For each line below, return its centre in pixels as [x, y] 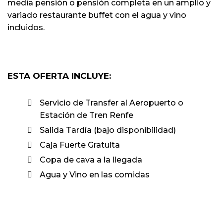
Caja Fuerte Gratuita [80, 145]
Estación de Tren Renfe [86, 115]
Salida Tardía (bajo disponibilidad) [108, 130]
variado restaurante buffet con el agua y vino [97, 15]
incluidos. [26, 27]
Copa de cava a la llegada [91, 160]
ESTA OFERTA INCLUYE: [59, 76]
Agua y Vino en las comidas [95, 174]
